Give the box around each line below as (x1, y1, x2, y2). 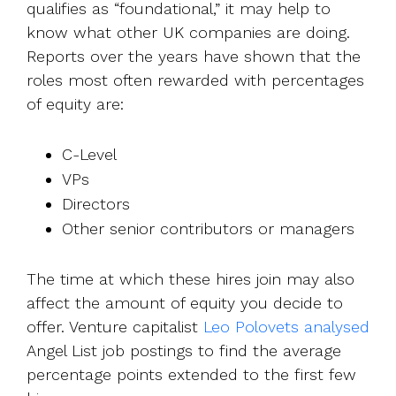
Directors (62, 194, 130, 213)
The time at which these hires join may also (27, 269, 354, 288)
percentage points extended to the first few (27, 364, 356, 384)
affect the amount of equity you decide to (27, 293, 343, 312)
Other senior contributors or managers (62, 218, 354, 238)
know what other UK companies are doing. (27, 22, 350, 42)
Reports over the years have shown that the (27, 46, 361, 65)
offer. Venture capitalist (27, 316, 203, 336)
